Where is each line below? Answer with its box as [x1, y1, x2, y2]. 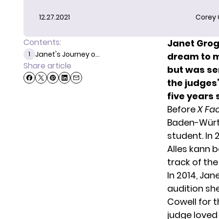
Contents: [23, 37, 61, 48]
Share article [23, 60, 71, 72]
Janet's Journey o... [35, 49, 100, 60]
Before [167, 103, 197, 116]
